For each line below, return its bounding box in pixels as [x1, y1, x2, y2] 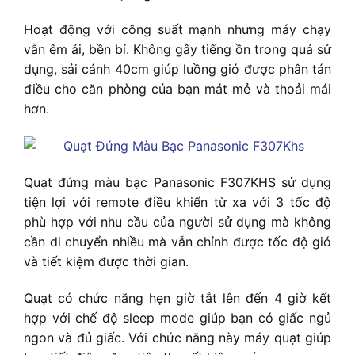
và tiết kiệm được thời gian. [24, 254, 189, 270]
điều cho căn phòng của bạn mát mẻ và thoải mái [24, 81, 331, 97]
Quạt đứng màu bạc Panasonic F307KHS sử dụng [24, 174, 331, 191]
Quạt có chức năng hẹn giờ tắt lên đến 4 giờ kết [24, 290, 331, 307]
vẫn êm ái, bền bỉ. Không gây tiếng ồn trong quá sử [24, 41, 331, 58]
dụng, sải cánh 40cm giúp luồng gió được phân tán [24, 61, 331, 78]
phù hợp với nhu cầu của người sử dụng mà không [24, 214, 331, 231]
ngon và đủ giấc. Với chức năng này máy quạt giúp [24, 330, 331, 346]
